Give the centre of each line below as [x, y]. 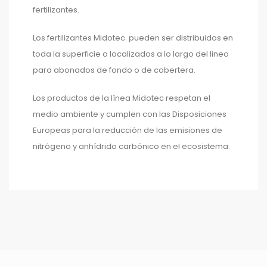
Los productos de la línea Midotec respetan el [122, 98]
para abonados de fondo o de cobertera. [114, 70]
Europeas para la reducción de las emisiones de [128, 130]
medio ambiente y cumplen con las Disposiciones [130, 114]
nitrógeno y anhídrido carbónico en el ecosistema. [131, 146]
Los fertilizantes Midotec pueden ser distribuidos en [133, 38]
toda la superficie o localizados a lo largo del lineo [131, 54]
